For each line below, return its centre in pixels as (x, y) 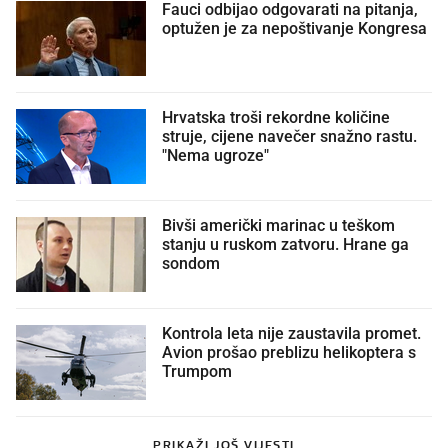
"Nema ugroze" (215, 155)
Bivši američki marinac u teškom (278, 225)
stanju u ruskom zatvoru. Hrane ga (285, 244)
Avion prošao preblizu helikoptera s (289, 352)
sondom (191, 263)
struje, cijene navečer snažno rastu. (289, 136)
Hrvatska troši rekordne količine (276, 117)
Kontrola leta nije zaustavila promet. (291, 333)
